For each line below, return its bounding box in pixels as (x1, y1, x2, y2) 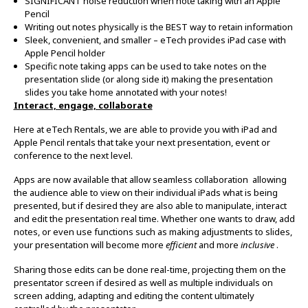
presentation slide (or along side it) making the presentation (24, 72, 273, 85)
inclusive (240, 239, 274, 252)
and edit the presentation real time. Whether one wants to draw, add (13, 212, 295, 225)
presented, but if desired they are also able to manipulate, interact (13, 199, 287, 212)
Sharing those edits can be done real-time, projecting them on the (13, 263, 286, 276)
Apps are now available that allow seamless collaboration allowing (13, 173, 287, 186)
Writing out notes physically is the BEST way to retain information (24, 20, 293, 33)
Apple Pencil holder (24, 46, 105, 59)
